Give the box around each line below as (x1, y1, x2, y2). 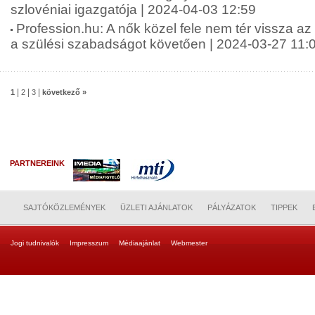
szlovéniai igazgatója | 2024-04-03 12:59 (11, 2, 256, 17)
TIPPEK (271, 203, 297, 212)
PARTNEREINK (10, 159, 69, 167)
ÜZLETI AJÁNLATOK (120, 203, 193, 212)
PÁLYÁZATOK (207, 203, 256, 212)
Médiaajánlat (119, 239, 160, 247)
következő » (42, 88, 86, 96)
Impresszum (70, 239, 108, 247)
